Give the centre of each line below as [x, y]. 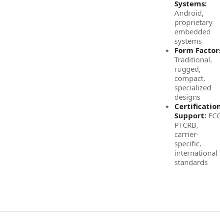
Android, [189, 13]
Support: [190, 115]
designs [187, 97]
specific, [188, 143]
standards [191, 162]
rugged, [188, 69]
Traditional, [193, 59]
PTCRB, [186, 125]
